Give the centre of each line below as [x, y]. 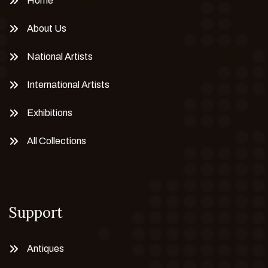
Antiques [45, 248]
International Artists [68, 84]
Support [36, 212]
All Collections [57, 141]
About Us [47, 28]
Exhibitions [50, 112]
